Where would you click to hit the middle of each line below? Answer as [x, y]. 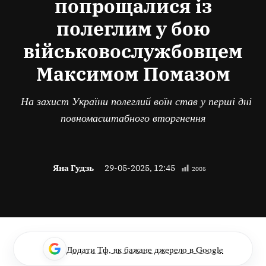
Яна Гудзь [73, 167]
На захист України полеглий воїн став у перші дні [133, 101]
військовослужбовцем [133, 51]
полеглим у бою [133, 28]
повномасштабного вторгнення [133, 117]
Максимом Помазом [133, 73]
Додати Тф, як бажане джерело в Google [145, 249]
